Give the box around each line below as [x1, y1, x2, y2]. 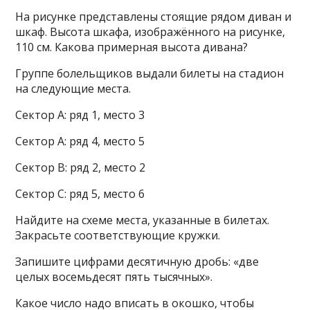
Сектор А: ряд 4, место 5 [15, 134, 145, 149]
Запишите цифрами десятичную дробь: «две [15, 254, 259, 269]
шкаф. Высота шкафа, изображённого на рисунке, [15, 24, 286, 39]
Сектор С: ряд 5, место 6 [15, 186, 145, 201]
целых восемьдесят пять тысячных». [15, 269, 213, 284]
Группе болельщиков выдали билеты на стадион [15, 66, 284, 81]
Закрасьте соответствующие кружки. [15, 228, 221, 243]
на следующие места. [15, 81, 131, 96]
